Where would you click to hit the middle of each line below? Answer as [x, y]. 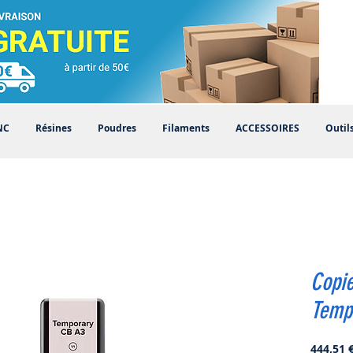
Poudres [117, 128]
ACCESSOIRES [267, 128]
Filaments [186, 128]
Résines [53, 128]
